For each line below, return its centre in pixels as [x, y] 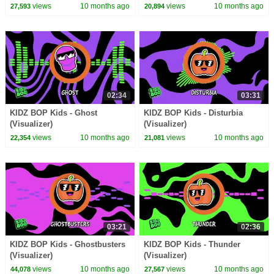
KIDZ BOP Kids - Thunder [192, 244]
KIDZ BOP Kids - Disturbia [194, 113]
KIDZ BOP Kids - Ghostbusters [67, 244]
